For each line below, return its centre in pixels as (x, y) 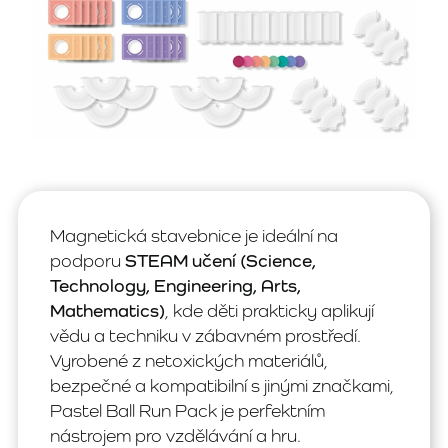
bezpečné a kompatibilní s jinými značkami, (222, 385)
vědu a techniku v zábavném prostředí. (205, 335)
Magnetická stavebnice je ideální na (194, 235)
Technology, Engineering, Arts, (175, 285)
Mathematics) (107, 310)
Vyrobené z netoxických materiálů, (189, 360)
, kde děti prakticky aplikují (269, 310)
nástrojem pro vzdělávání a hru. (175, 435)
